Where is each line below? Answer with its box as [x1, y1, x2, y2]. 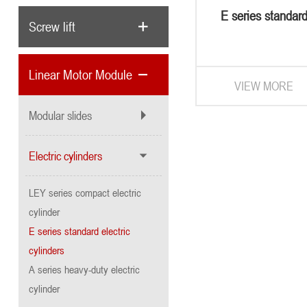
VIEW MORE [234, 78, 294, 94]
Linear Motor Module [28, 66, 132, 83]
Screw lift [28, 18, 75, 35]
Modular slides [28, 107, 92, 123]
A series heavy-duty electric [28, 262, 140, 276]
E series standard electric [28, 223, 130, 238]
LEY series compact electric [28, 185, 141, 199]
